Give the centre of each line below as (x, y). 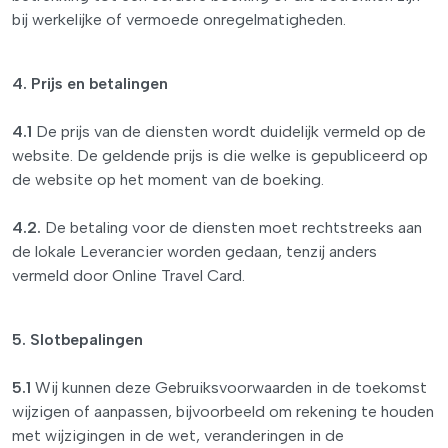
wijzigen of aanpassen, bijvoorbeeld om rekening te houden (223, 411)
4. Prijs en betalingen (90, 83)
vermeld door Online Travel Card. (128, 275)
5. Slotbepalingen (77, 339)
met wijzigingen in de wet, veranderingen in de (178, 435)
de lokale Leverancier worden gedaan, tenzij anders (194, 251)
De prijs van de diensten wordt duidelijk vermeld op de (229, 131)
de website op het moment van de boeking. (168, 179)
